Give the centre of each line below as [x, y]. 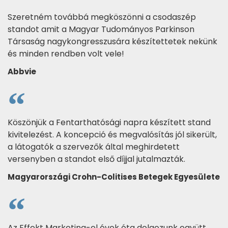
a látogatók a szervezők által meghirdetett [94, 147]
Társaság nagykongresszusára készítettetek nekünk [112, 41]
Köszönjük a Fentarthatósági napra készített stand [109, 122]
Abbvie [22, 71]
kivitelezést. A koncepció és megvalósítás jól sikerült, [112, 134]
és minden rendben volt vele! [66, 53]
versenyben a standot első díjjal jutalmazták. [96, 159]
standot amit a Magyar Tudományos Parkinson [101, 29]
